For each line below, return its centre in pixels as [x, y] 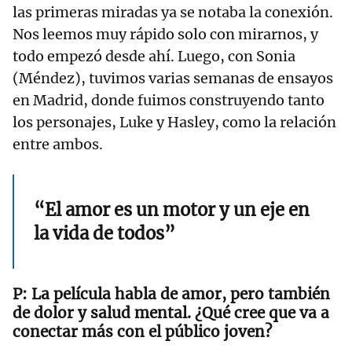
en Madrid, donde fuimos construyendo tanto [169, 101]
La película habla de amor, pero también [181, 294]
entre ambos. [58, 145]
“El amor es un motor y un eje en [172, 210]
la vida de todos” [104, 234]
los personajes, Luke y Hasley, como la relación [174, 123]
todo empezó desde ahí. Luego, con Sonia [154, 57]
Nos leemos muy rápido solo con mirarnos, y [165, 35]
